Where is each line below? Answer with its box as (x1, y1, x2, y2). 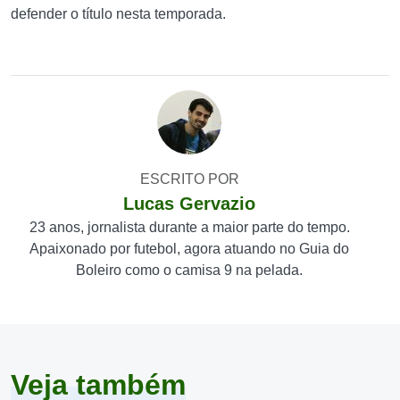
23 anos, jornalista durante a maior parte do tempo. (29, 220, 350, 235)
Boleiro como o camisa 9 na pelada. (76, 262, 303, 278)
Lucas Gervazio (123, 194, 255, 213)
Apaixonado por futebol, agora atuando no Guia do (29, 241, 349, 256)
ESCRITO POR (139, 171, 239, 187)
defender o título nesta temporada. (11, 6, 226, 21)
